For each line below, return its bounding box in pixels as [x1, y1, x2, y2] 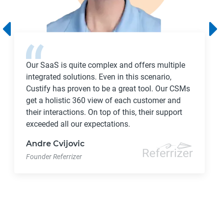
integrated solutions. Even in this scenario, [26, 72, 172, 82]
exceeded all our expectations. [26, 119, 131, 129]
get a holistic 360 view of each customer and [26, 95, 181, 105]
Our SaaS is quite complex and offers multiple [26, 60, 186, 70]
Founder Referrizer [26, 152, 82, 161]
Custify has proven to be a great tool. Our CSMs [26, 83, 191, 93]
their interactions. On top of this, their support [26, 107, 183, 117]
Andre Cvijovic [26, 138, 85, 148]
